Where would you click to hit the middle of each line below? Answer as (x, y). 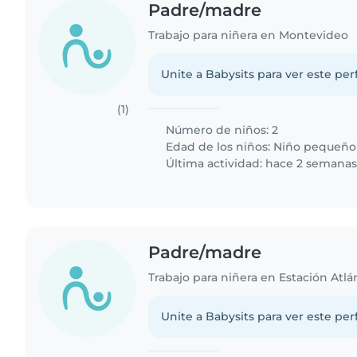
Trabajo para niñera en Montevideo (249, 35)
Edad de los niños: (218, 146)
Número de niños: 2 (221, 129)
